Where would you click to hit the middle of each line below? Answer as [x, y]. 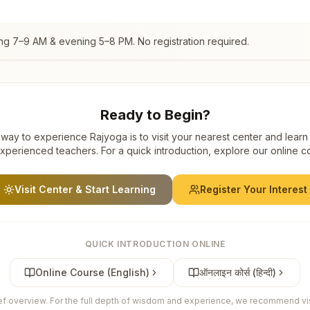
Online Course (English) [92, 272]
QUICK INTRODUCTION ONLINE [155, 244]
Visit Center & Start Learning [85, 189]
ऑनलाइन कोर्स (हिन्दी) [238, 272]
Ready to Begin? [155, 115]
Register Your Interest [253, 189]
